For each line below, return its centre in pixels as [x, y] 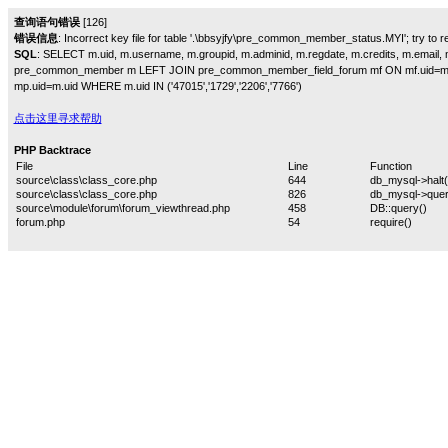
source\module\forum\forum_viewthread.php [122, 207]
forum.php [40, 221]
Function [390, 165]
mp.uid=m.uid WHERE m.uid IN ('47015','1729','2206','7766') [157, 85]
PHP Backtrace [52, 149]
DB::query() [398, 207]
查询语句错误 [46, 21]
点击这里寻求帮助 [57, 117]
